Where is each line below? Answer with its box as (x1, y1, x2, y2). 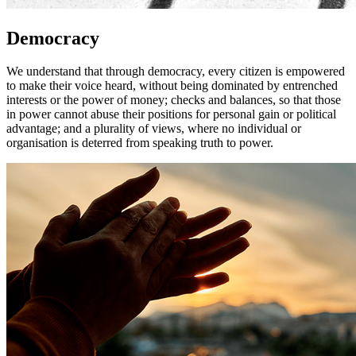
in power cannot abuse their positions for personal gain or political (6, 107, 336, 122)
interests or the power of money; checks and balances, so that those (6, 93, 341, 107)
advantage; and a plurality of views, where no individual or (6, 122, 301, 136)
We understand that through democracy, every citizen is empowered (6, 64, 345, 79)
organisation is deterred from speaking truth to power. (6, 136, 273, 150)
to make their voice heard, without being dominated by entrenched (6, 79, 338, 93)
